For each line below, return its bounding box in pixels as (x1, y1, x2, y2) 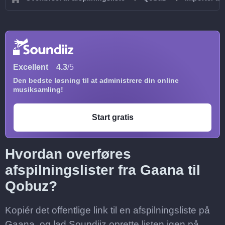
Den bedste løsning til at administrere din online (13, 76, 179, 84)
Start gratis (91, 113, 134, 122)
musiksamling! (13, 85, 63, 93)
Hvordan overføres (5, 146, 131, 162)
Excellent (13, 63, 48, 71)
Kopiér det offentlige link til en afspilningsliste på (5, 205, 210, 215)
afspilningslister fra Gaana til (5, 162, 200, 178)
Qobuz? (5, 178, 57, 194)
